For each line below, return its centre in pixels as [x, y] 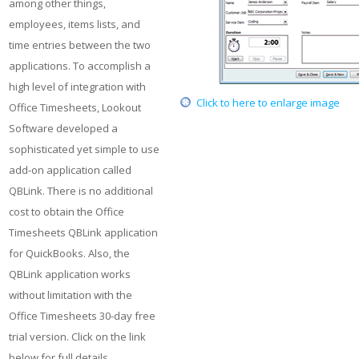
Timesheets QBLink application [83, 232]
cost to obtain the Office [67, 212]
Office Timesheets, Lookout [75, 107]
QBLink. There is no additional [81, 191]
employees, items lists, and [75, 24]
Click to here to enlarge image [268, 103]
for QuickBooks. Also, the [69, 253]
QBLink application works [70, 274]
